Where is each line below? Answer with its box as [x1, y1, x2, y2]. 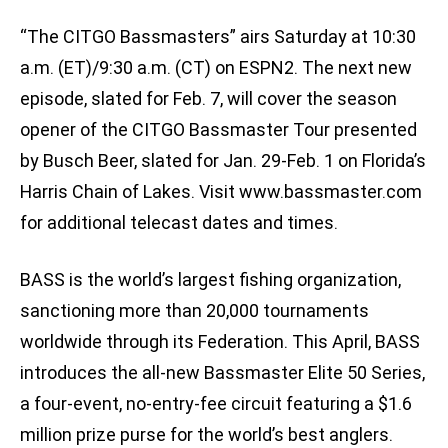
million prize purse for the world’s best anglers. [20, 424, 393, 446]
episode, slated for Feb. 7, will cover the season [20, 88, 397, 110]
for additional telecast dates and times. [20, 212, 338, 234]
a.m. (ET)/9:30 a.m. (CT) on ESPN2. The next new [20, 57, 412, 79]
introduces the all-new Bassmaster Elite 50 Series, [20, 362, 425, 384]
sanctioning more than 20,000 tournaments [20, 300, 369, 322]
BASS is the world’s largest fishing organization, [20, 269, 401, 291]
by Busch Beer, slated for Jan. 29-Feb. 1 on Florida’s [20, 150, 426, 172]
